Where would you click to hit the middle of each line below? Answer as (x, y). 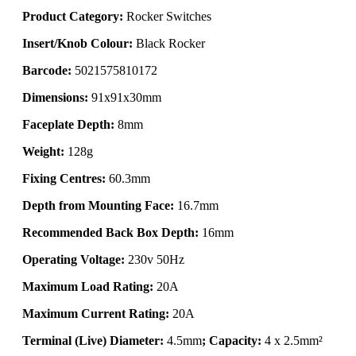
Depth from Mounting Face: (98, 205)
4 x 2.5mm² (294, 340)
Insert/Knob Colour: (77, 43)
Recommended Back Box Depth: (110, 232)
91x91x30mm (125, 97)
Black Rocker (169, 43)
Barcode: (47, 70)
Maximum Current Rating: (96, 313)
